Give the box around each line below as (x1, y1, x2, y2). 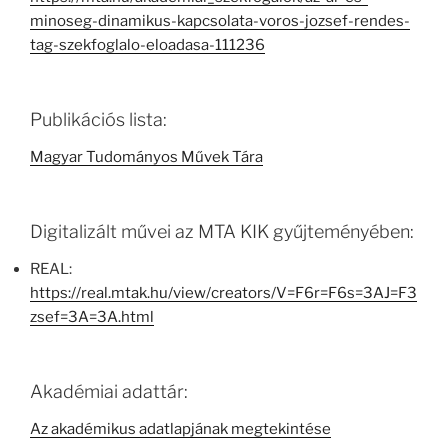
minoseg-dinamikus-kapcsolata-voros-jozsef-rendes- (30, 12, 410, 31)
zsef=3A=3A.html (30, 308, 154, 327)
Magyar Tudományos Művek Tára (30, 148, 263, 167)
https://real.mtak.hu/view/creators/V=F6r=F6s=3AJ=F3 (30, 284, 417, 303)
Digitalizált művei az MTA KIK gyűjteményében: (30, 220, 414, 242)
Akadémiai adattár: (30, 380, 188, 402)
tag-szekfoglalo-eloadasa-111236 (30, 36, 265, 55)
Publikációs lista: (30, 108, 167, 130)
